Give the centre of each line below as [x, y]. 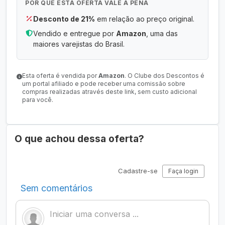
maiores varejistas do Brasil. [79, 44]
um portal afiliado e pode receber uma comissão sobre [104, 84]
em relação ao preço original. [145, 19]
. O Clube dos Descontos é [164, 76]
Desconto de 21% [64, 19]
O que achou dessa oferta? [79, 139]
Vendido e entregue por [75, 33]
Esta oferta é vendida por [60, 76]
